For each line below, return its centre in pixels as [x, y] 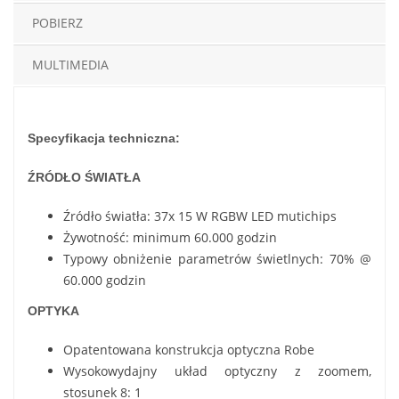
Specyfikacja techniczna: [104, 138]
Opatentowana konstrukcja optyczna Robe [189, 349]
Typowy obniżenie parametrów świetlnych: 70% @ [217, 258]
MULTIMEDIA [70, 64]
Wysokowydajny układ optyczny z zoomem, [217, 370]
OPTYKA [53, 310]
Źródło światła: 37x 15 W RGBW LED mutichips [200, 216]
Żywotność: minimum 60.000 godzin [170, 237]
